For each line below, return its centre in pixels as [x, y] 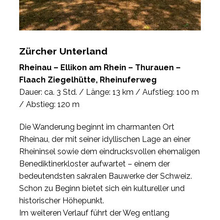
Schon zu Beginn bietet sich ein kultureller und [102, 189]
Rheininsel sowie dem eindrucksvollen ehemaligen [110, 152]
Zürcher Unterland [63, 51]
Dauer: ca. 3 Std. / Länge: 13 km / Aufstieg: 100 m [109, 92]
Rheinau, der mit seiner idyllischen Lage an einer [105, 139]
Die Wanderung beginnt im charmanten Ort [97, 127]
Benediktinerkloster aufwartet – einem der [95, 164]
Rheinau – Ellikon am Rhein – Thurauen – [100, 68]
